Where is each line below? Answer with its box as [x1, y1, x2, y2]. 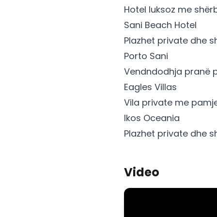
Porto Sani [124, 49, 168, 62]
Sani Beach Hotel [124, 18, 197, 31]
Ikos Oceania [124, 111, 180, 124]
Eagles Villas [124, 80, 177, 93]
